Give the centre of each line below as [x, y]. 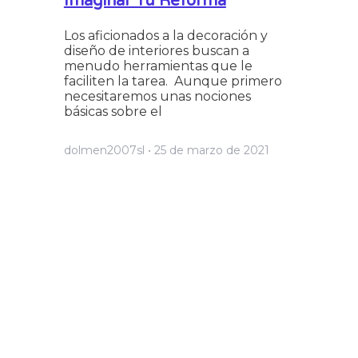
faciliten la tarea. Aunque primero [173, 82]
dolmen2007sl [105, 151]
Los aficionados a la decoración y [165, 36]
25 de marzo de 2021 [210, 151]
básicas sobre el [113, 112]
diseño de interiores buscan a [156, 51]
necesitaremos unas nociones [157, 97]
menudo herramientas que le [158, 66]
